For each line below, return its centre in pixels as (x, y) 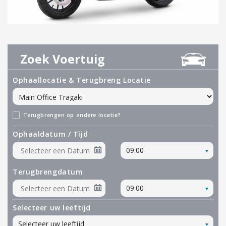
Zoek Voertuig (63, 59)
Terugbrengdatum (48, 172)
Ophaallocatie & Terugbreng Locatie (82, 80)
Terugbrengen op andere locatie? (72, 115)
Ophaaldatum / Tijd (50, 134)
